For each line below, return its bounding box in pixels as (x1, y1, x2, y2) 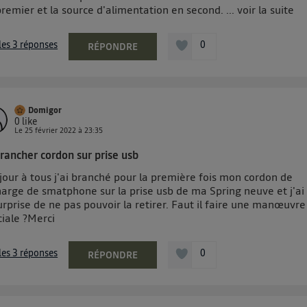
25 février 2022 (25, 125, 77, 136)
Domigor (28, 105, 62, 116)
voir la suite (237, 2, 295, 18)
